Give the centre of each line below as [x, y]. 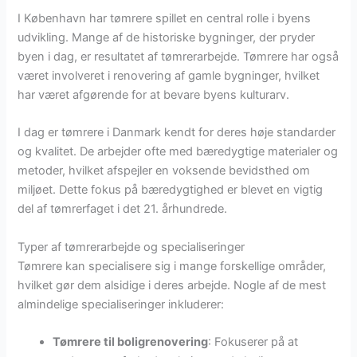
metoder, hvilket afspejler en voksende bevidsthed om [164, 171]
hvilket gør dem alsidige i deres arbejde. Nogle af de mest [172, 285]
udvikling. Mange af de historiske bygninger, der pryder [167, 37]
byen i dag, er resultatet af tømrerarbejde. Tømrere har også [178, 56]
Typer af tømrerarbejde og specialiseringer [131, 247]
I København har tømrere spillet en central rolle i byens [165, 18]
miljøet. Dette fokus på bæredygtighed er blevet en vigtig [171, 190]
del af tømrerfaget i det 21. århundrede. [123, 209]
